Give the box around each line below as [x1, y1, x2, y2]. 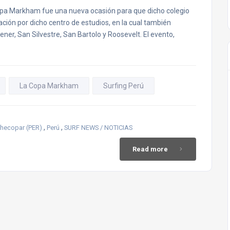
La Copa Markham [20, 82, 79, 90]
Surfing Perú [103, 82, 144, 90]
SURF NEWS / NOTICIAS [64, 123, 132, 131]
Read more [132, 145, 168, 153]
